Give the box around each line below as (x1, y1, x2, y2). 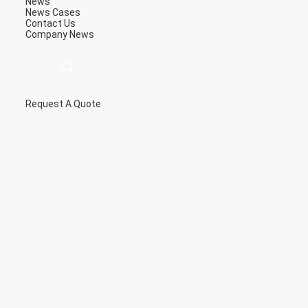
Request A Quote (25, 98, 101, 109)
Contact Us (25, 18, 76, 29)
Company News (25, 29, 94, 40)
